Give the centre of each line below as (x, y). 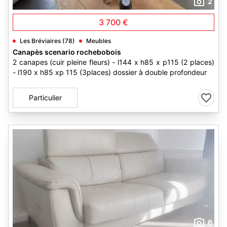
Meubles (99, 41)
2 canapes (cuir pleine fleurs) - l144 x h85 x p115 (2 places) (113, 62)
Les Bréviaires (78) (47, 41)
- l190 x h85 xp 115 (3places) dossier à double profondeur (110, 72)
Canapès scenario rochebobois (67, 52)
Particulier (45, 98)
